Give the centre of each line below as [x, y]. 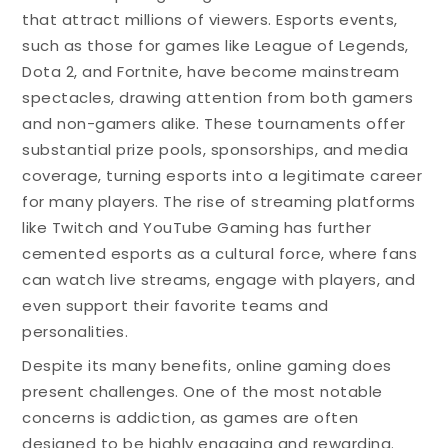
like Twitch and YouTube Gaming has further [197, 227]
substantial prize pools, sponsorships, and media [215, 149]
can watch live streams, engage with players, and [219, 279]
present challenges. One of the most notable [202, 391]
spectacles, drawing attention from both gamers [218, 97]
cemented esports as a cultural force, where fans [220, 253]
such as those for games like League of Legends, [215, 45]
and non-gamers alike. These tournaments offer [214, 123]
